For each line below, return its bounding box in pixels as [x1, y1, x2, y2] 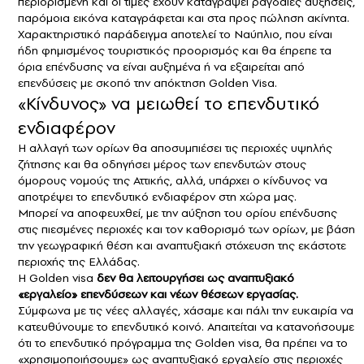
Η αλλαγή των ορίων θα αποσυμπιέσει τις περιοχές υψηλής [18, 139, 332, 156]
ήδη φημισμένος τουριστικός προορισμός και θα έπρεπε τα [18, 41, 331, 58]
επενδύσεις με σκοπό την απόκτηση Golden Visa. [18, 74, 277, 91]
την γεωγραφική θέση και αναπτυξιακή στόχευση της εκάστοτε [18, 236, 346, 253]
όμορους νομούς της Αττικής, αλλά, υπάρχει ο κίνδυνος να [18, 171, 327, 188]
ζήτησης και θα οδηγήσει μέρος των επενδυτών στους [18, 155, 306, 172]
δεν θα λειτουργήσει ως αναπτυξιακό [97, 269, 294, 286]
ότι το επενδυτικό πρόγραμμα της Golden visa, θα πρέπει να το [18, 334, 348, 351]
